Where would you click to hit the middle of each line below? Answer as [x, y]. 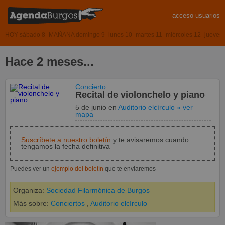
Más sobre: [31, 203]
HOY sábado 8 [25, 34]
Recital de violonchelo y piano [140, 95]
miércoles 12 [183, 34]
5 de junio [92, 107]
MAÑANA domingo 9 [77, 34]
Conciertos [68, 203]
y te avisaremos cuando [150, 140]
